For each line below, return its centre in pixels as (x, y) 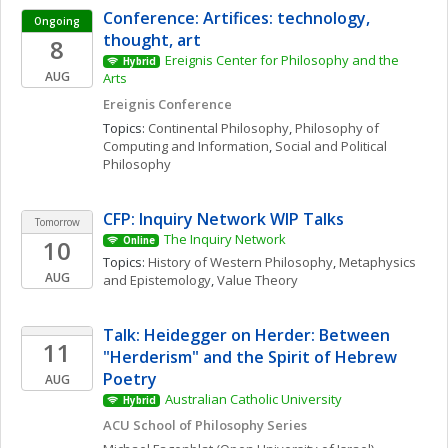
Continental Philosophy (218, 128)
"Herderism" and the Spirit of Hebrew (250, 357)
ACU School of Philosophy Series (205, 425)
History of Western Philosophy (240, 262)
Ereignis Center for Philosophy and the (281, 60)
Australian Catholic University (253, 399)
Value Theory (257, 280)
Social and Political (331, 146)
